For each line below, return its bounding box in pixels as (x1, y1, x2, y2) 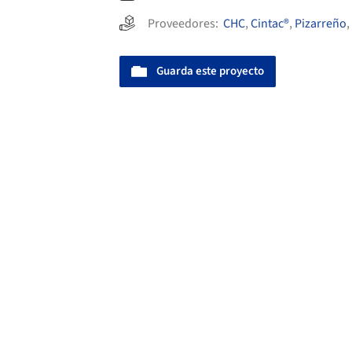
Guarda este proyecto (156, 63, 264, 80)
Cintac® (251, 15, 289, 33)
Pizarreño (295, 15, 346, 33)
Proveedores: (148, 15, 223, 33)
